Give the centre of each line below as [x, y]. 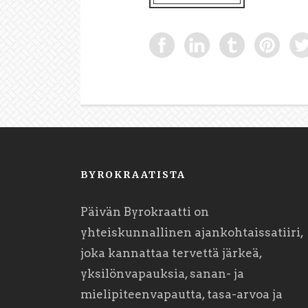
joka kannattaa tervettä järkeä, [171, 253]
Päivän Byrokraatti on [145, 211]
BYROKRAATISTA [133, 174]
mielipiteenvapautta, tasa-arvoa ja [181, 294]
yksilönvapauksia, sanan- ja [162, 273]
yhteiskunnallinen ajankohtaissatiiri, [192, 232]
